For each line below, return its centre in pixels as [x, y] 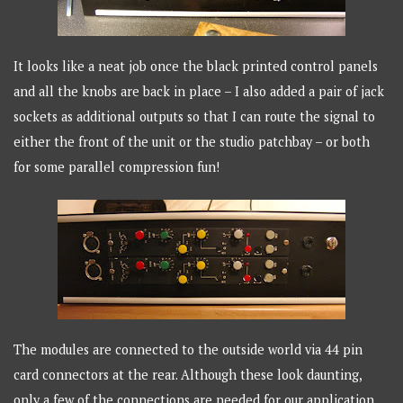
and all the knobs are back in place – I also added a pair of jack [199, 92]
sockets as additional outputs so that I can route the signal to [195, 117]
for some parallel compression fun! [117, 167]
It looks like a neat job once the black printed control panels [196, 67]
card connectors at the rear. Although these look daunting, [188, 375]
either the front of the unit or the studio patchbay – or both [192, 142]
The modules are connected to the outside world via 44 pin [188, 350]
